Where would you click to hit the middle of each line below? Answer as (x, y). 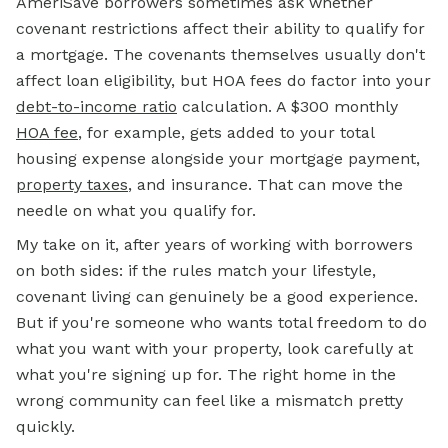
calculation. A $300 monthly (287, 106)
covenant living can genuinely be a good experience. (217, 296)
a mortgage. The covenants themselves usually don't (220, 54)
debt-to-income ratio (96, 106)
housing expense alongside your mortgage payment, (218, 158)
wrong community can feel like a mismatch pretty (209, 400)
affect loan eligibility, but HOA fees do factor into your (223, 80)
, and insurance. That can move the (265, 184)
